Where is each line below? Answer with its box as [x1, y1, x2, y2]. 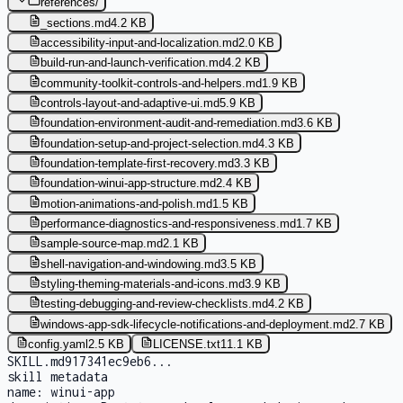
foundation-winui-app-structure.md [40, 176, 217, 191]
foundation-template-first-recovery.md [40, 156, 235, 170]
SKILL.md [7, 353, 65, 369]
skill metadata [7, 368, 108, 384]
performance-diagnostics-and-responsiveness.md [40, 216, 297, 230]
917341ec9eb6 [65, 353, 151, 369]
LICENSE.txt [152, 336, 220, 351]
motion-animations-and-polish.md [40, 196, 213, 210]
